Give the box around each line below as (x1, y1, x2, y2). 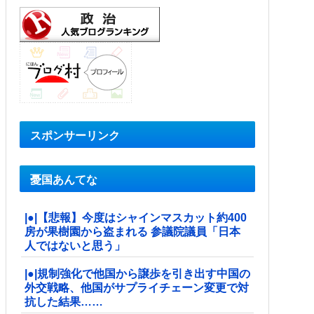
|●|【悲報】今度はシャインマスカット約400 (25, 211, 247, 224)
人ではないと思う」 (25, 239, 125, 252)
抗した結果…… (25, 295, 103, 308)
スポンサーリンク (30, 129, 120, 142)
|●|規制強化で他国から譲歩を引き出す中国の (25, 267, 250, 280)
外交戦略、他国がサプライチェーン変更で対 (25, 281, 249, 294)
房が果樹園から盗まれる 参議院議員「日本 (25, 225, 240, 238)
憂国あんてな (30, 173, 97, 186)
